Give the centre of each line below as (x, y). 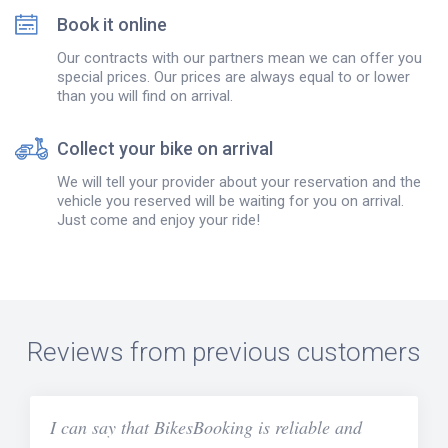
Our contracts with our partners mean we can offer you (239, 57)
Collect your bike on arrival (165, 149)
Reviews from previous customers (224, 352)
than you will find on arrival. (145, 95)
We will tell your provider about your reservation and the (239, 182)
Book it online (112, 24)
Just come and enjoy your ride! (158, 220)
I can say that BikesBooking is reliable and (206, 427)
